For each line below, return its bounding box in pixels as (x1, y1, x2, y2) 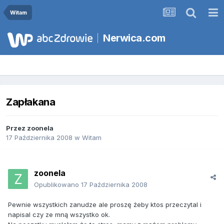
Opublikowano (34, 180, 81, 189)
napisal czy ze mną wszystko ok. (8, 210, 110, 219)
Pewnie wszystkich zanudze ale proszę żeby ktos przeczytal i (8, 200, 201, 209)
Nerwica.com (103, 32, 165, 44)
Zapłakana (6, 96, 55, 108)
